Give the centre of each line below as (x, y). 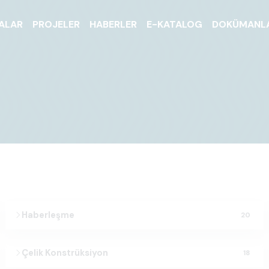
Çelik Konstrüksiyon (65, 253)
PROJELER (56, 24)
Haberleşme (48, 215)
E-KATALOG (175, 24)
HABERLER (113, 24)
